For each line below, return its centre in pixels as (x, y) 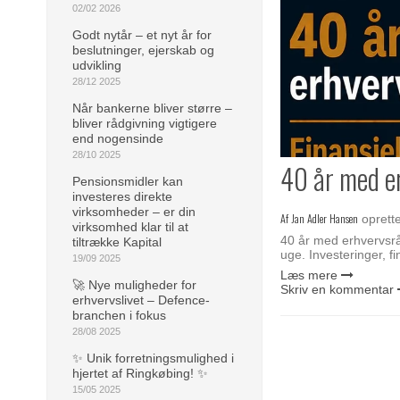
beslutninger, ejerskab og (143, 50)
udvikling (97, 65)
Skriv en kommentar (337, 290)
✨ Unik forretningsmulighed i (153, 358)
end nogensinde (118, 138)
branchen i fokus (119, 315)
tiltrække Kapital (117, 242)
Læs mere (309, 275)
